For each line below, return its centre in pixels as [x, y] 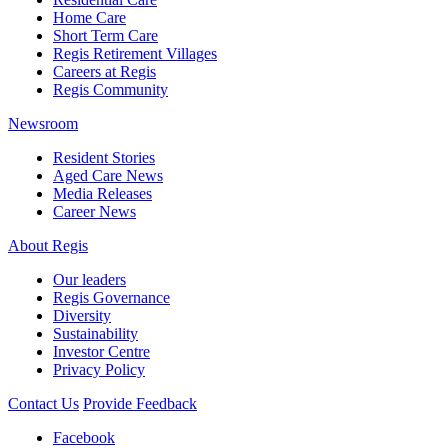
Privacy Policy [99, 370]
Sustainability [95, 334]
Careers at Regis [104, 72]
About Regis [48, 246]
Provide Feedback [140, 404]
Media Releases [102, 194]
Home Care [89, 18]
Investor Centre [101, 352]
